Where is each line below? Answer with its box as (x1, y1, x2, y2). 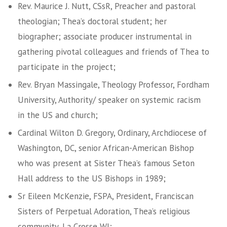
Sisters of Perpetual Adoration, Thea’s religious (18, 206, 190, 217)
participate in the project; (18, 61, 116, 72)
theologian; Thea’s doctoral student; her (18, 16, 167, 27)
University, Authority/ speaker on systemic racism (18, 94, 201, 105)
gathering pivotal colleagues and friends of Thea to (18, 46, 209, 57)
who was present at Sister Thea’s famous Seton (18, 158, 195, 169)
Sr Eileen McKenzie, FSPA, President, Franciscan (18, 191, 194, 202)
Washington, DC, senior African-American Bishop (18, 142, 194, 154)
